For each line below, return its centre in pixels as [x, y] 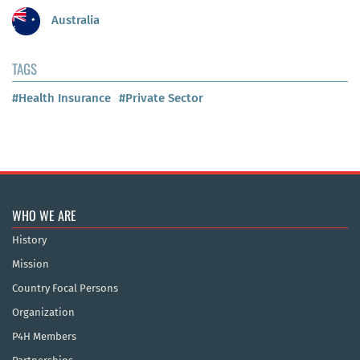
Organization [43, 312]
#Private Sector [161, 98]
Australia [74, 20]
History [29, 239]
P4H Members [44, 336]
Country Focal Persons [65, 288]
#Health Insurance [61, 98]
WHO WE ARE [44, 215]
